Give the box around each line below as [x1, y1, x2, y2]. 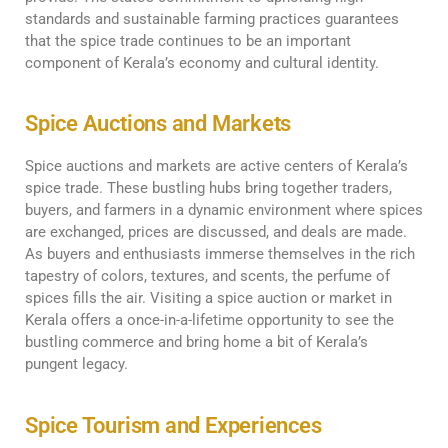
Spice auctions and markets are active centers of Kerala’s [25, 157, 408, 176]
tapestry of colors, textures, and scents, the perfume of [25, 267, 390, 286]
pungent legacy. [25, 355, 128, 374]
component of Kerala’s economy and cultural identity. [25, 53, 379, 72]
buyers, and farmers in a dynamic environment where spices [25, 201, 423, 220]
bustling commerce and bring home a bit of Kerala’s [25, 333, 368, 352]
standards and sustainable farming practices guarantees [25, 9, 399, 28]
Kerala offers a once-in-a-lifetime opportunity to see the [25, 311, 394, 330]
